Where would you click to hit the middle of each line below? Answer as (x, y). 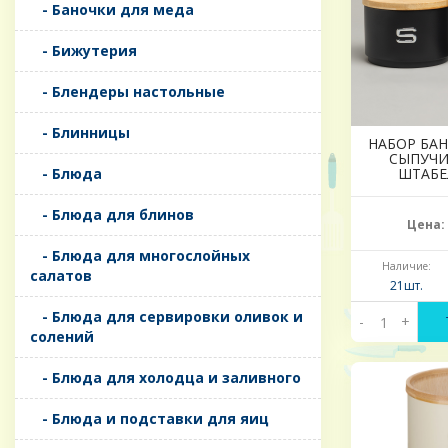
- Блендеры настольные (127, 92)
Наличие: (406, 266)
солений (62, 337)
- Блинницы (80, 133)
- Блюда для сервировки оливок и (166, 317)
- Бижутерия (83, 51)
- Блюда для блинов (112, 215)
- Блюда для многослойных (140, 256)
